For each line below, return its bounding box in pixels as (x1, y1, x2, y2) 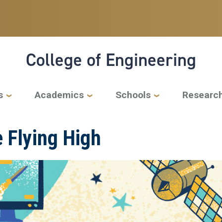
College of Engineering (26, 48, 196, 72)
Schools (115, 89, 151, 101)
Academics (35, 89, 84, 101)
